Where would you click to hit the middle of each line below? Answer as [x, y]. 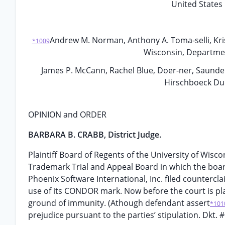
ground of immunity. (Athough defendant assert [119, 203]
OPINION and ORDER [67, 115]
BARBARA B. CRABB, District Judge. [95, 135]
